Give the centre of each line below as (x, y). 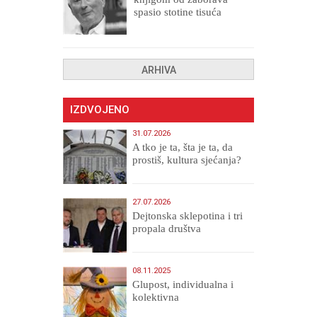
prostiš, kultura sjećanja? (187, 160)
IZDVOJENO (100, 110)
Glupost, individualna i (183, 285)
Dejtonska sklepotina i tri (188, 216)
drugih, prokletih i (174, 25)
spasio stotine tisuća (178, 12)
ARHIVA (158, 70)
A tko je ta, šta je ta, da (183, 148)
